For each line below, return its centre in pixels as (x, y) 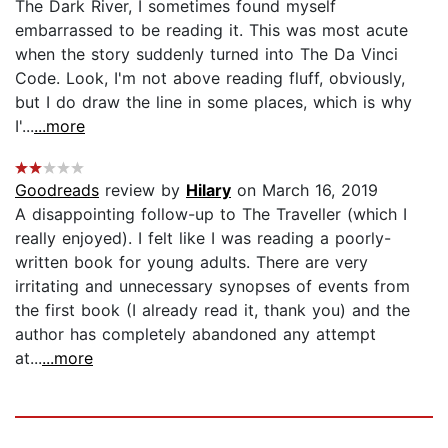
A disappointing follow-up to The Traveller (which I (211, 213)
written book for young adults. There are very (191, 261)
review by (142, 189)
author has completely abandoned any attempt (195, 333)
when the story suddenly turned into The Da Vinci (206, 53)
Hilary (208, 189)
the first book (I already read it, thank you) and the (212, 309)
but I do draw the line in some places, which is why (213, 101)
